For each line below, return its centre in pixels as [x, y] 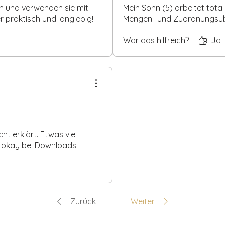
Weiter [143, 201]
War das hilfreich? [156, 40]
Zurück [83, 201]
